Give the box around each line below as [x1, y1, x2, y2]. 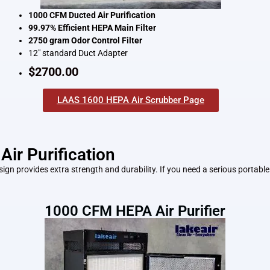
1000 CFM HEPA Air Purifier [44, 202, 225, 219]
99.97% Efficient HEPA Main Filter [28, 23, 156, 33]
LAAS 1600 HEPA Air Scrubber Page [57, 95, 204, 106]
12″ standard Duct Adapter [28, 48, 128, 58]
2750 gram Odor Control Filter [28, 36, 142, 46]
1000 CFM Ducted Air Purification [28, 10, 155, 20]
